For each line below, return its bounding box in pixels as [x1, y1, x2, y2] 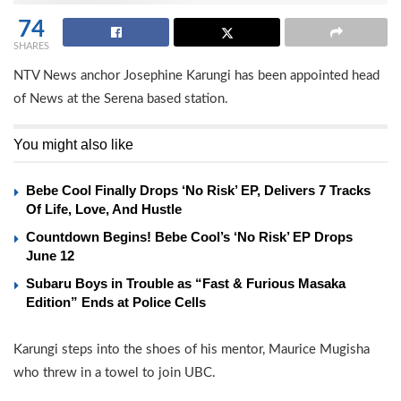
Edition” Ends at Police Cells [26, 294, 206, 311]
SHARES [13, 41, 49, 52]
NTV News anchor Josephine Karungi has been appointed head [13, 69, 380, 83]
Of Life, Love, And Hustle [26, 201, 182, 218]
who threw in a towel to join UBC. [13, 366, 216, 380]
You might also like [13, 137, 133, 153]
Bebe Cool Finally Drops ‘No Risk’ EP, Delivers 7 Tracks [26, 183, 371, 199]
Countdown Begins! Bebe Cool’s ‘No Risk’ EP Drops [26, 229, 353, 245]
